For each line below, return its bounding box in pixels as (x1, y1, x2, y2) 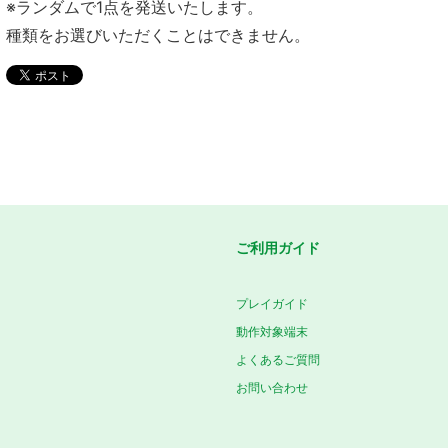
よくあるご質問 (236, 352, 320, 368)
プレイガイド (236, 296, 308, 312)
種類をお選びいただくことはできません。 (6, 25, 310, 46)
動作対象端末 (236, 324, 308, 340)
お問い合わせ (236, 380, 308, 396)
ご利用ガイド (236, 239, 320, 257)
